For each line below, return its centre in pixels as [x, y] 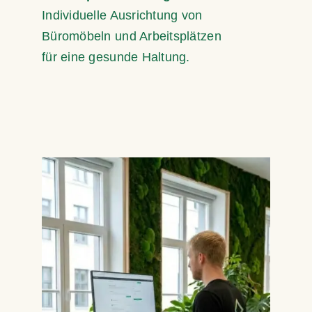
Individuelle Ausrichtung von [122, 15]
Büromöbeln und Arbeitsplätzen [132, 36]
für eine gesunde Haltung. [116, 57]
